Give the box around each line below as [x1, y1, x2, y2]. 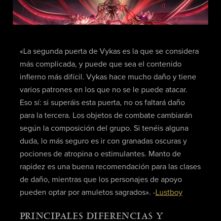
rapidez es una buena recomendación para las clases [19, 163, 201, 171]
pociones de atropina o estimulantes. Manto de [19, 150, 181, 158]
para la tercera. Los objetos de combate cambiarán [19, 111, 192, 120]
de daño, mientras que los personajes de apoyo [19, 176, 182, 184]
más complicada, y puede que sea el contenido [19, 60, 182, 69]
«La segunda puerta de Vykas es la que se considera [19, 47, 199, 56]
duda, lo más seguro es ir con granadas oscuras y [19, 137, 187, 146]
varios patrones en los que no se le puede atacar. [19, 86, 187, 94]
